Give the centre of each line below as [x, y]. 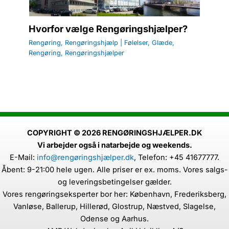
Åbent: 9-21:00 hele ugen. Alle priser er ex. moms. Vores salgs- [114, 170]
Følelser [136, 42]
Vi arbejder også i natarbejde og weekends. [114, 145]
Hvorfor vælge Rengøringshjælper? [108, 28]
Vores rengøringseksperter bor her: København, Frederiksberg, [114, 194]
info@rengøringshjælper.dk [85, 157]
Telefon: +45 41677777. [179, 157]
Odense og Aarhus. [114, 219]
